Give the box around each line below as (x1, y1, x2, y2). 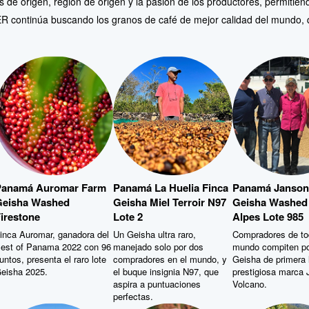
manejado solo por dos (113, 239, 203, 252)
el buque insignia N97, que (113, 263, 219, 277)
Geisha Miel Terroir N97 (113, 192, 226, 208)
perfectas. (113, 288, 153, 302)
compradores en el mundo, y (113, 251, 227, 265)
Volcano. (232, 276, 267, 290)
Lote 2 (113, 207, 143, 223)
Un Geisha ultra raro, (113, 226, 196, 240)
